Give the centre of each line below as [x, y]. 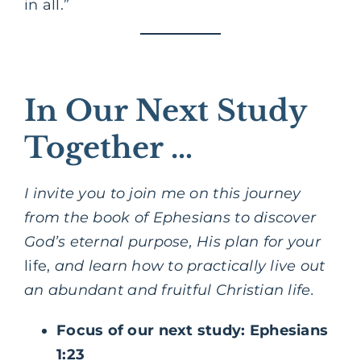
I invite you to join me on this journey [163, 193]
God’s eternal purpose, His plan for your [172, 241]
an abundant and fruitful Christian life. [172, 290]
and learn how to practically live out [188, 266]
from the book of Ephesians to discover [170, 217]
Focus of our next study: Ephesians [193, 330]
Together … [108, 147]
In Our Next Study [165, 110]
